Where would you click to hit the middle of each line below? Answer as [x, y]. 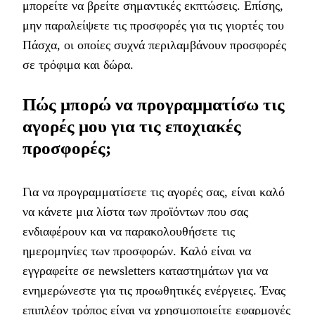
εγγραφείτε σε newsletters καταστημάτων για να [145, 271]
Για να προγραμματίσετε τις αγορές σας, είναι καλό [154, 192]
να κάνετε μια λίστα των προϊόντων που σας [135, 212]
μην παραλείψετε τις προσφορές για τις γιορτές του [153, 26]
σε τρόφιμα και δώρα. [78, 65]
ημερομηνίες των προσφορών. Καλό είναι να [137, 251]
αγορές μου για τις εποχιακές [132, 127]
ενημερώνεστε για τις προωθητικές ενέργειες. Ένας [154, 291]
